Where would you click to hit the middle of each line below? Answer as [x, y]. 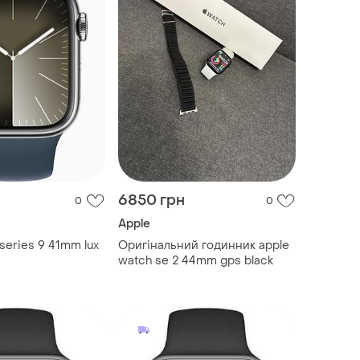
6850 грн [151, 201]
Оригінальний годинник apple [203, 246]
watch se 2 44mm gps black [195, 261]
